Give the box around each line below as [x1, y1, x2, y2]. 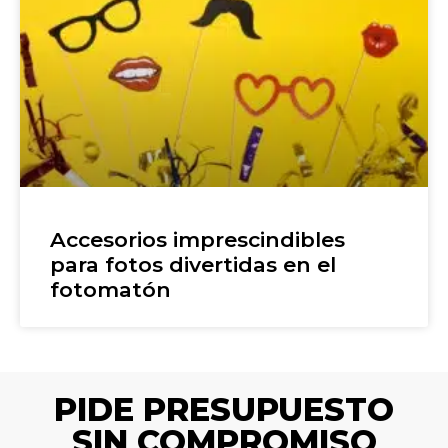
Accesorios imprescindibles [50, 226, 345, 252]
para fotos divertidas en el [50, 251, 336, 277]
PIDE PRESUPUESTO [54, 389, 394, 429]
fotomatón [50, 276, 171, 302]
